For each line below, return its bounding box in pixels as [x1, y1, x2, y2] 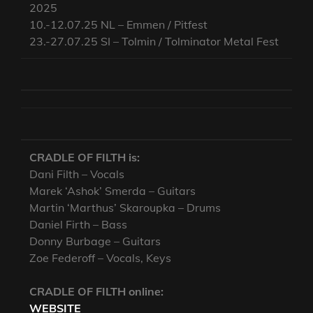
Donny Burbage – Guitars [29, 234, 161, 249]
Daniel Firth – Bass [29, 217, 128, 232]
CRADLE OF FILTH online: [29, 284, 164, 299]
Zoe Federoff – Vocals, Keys [29, 251, 172, 265]
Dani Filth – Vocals [29, 167, 125, 182]
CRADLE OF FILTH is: [29, 150, 196, 165]
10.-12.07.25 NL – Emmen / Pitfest [29, 17, 208, 32]
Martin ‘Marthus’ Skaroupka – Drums [29, 201, 221, 215]
